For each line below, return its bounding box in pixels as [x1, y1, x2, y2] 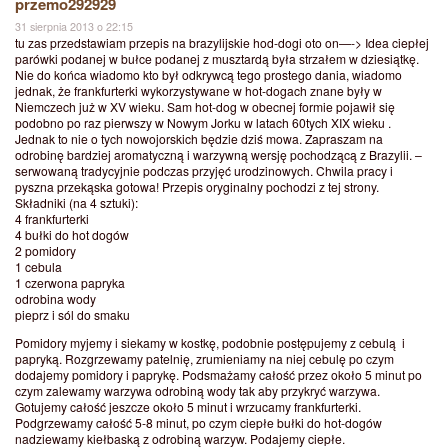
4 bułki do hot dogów [15, 226, 129, 244]
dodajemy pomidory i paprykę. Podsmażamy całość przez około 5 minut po [15, 366, 422, 384]
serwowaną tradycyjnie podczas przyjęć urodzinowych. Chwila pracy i [15, 162, 393, 180]
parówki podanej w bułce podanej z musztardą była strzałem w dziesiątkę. [15, 50, 419, 68]
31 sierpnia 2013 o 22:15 [15, 19, 133, 35]
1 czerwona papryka [15, 274, 125, 292]
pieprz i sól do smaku [15, 306, 130, 324]
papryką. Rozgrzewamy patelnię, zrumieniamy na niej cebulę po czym [15, 350, 394, 368]
